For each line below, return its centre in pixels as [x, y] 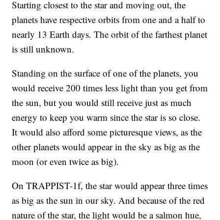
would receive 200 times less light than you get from [110, 88]
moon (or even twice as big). [67, 162]
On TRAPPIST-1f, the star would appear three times [110, 186]
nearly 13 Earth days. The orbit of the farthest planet [110, 34]
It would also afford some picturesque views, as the [107, 132]
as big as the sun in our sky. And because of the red [109, 200]
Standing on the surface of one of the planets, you [105, 73]
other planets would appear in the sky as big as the [106, 147]
